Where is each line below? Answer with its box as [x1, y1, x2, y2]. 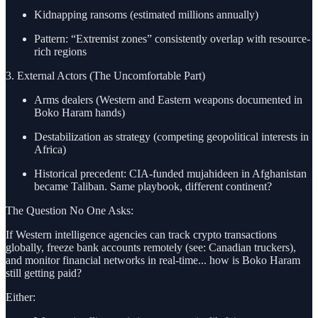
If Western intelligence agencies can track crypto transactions [6, 228, 277, 241]
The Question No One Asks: [6, 204, 133, 216]
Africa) [34, 143, 66, 155]
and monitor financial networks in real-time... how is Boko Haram [6, 253, 300, 266]
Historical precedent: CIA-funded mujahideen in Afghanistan [34, 167, 307, 180]
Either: [6, 290, 35, 303]
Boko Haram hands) [34, 106, 125, 119]
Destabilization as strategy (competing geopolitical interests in [34, 130, 309, 143]
